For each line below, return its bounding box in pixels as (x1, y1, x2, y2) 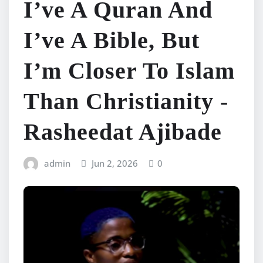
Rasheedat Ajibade (23, 118, 222, 145)
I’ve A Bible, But (23, 26, 200, 53)
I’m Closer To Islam (23, 57, 235, 84)
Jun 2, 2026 (92, 157, 139, 169)
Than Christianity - (23, 87, 228, 114)
